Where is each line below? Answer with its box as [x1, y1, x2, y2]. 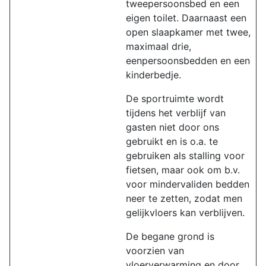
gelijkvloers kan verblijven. [126, 207, 245, 218]
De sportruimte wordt [126, 93, 224, 104]
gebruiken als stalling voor [126, 150, 245, 161]
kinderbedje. [126, 69, 181, 81]
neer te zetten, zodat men [126, 192, 242, 204]
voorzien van [126, 245, 184, 256]
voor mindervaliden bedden [126, 178, 249, 190]
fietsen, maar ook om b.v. [126, 164, 240, 176]
